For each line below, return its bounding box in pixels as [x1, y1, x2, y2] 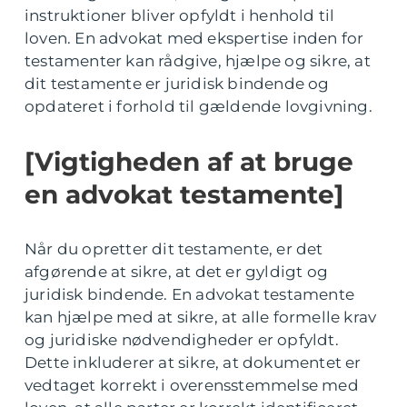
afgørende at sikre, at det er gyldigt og [25, 263, 329, 281]
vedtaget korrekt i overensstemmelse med [25, 376, 359, 394]
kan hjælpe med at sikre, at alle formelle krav [25, 308, 377, 326]
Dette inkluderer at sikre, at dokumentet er [25, 353, 362, 372]
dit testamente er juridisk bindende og [25, 74, 330, 93]
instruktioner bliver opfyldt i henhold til [25, 6, 335, 25]
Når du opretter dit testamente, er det [25, 240, 323, 258]
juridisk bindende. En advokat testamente [25, 285, 355, 303]
